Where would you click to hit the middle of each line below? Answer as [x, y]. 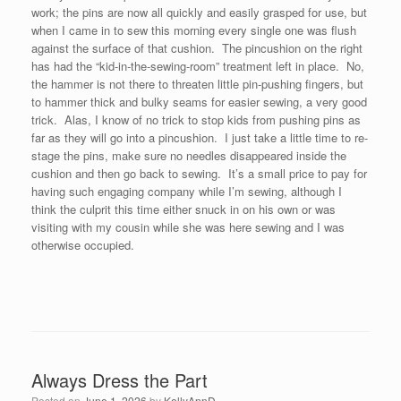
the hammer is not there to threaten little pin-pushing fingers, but [197, 84]
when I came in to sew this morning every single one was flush [194, 30]
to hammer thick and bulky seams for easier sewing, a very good [199, 102]
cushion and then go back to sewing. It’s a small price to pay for [199, 173]
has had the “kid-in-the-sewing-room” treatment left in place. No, [198, 66]
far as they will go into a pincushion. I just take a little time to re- [200, 137]
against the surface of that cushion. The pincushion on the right [197, 48]
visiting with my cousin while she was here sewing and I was [188, 227]
